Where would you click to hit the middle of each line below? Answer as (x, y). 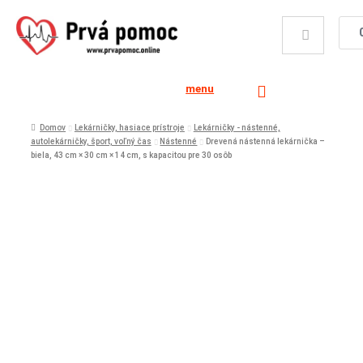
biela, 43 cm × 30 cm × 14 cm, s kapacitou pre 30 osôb (131, 155)
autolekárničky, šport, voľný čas (91, 141)
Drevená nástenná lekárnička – (266, 141)
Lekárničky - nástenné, (237, 127)
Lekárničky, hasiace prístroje (129, 127)
